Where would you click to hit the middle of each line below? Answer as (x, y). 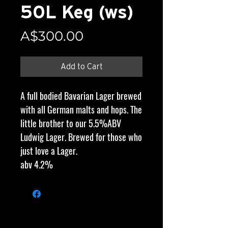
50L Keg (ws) (77, 12)
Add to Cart (81, 66)
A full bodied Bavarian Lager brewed (81, 95)
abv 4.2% (37, 164)
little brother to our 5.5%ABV (71, 123)
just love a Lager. (50, 150)
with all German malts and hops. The (81, 109)
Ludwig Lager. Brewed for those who (81, 137)
